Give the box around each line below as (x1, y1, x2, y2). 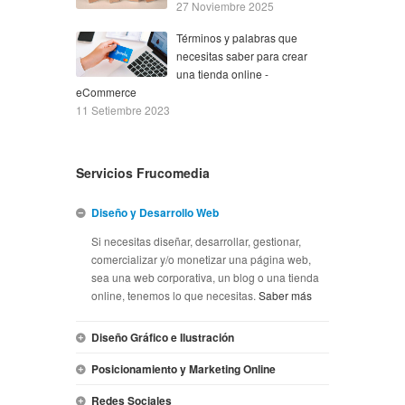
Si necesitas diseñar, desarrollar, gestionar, (91, 232, 301, 249)
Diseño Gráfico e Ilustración (91, 328, 234, 345)
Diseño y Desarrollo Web (91, 203, 219, 221)
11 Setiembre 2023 (76, 101, 170, 118)
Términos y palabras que (176, 29, 298, 45)
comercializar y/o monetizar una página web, (91, 250, 311, 267)
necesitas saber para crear (176, 47, 308, 63)
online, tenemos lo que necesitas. (91, 287, 259, 303)
